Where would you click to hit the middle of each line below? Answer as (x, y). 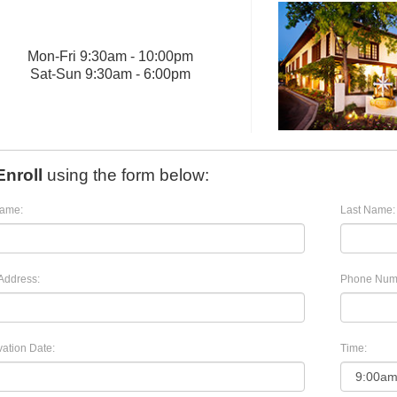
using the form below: (126, 175)
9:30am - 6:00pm (137, 74)
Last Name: (368, 210)
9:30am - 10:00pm (136, 57)
